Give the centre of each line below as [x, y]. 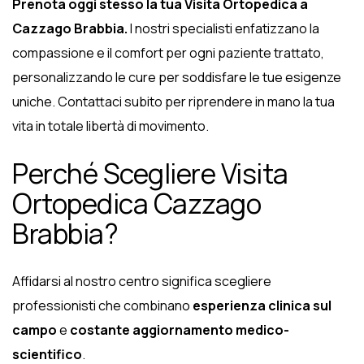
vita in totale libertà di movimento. [110, 126]
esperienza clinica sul [262, 306]
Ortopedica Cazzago [136, 204]
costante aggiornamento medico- [180, 330]
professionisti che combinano [102, 306]
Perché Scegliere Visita [150, 173]
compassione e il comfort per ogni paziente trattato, [168, 53]
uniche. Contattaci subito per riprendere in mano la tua [173, 102]
